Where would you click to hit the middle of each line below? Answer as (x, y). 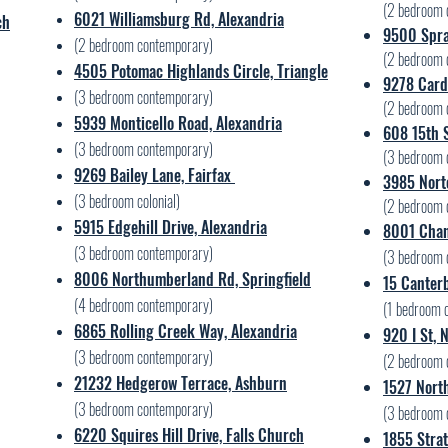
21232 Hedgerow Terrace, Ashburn (180, 383)
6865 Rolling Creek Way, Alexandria (185, 331)
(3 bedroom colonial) (127, 201)
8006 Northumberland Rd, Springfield (192, 279)
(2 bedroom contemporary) (143, 45)
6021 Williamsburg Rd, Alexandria (179, 19)
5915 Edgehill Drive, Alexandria (170, 227)
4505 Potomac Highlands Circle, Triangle (201, 71)
